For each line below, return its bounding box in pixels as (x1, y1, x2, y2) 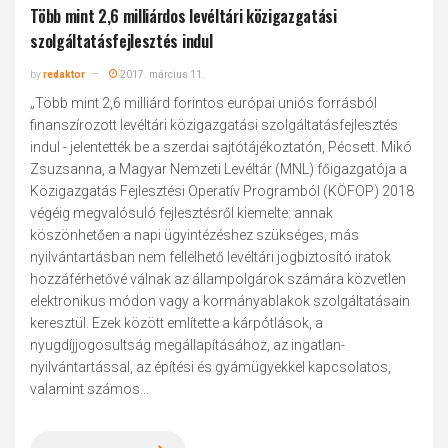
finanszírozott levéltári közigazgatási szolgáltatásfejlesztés (30, 117, 399, 133)
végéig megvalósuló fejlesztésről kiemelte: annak (30, 205, 334, 221)
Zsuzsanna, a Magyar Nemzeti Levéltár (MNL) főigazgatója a (30, 161, 408, 177)
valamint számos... (30, 381, 150, 397)
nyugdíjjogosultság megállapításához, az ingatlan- (30, 337, 346, 353)
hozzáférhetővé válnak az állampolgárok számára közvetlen (30, 271, 407, 287)
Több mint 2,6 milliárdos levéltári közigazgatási (30, 4, 337, 28)
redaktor (43, 69, 86, 80)
